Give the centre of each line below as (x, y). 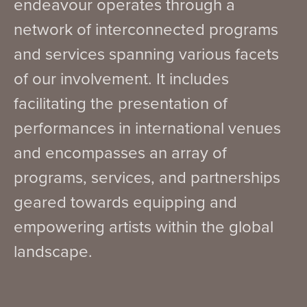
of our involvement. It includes (121, 78)
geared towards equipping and (125, 202)
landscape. (53, 251)
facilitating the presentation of (121, 103)
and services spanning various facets (146, 54)
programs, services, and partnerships (147, 177)
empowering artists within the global (144, 226)
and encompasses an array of (120, 152)
